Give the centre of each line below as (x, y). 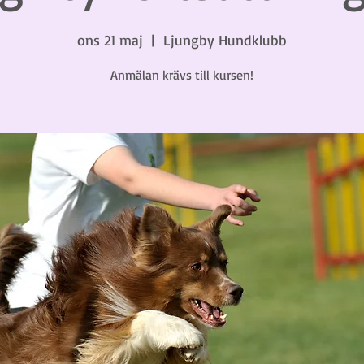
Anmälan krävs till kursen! (182, 75)
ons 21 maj (110, 40)
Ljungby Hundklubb (225, 40)
